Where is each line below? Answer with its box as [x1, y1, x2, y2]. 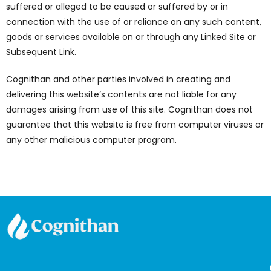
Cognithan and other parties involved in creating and [6, 73, 230, 85]
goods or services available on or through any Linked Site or [6, 30, 256, 43]
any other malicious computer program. [6, 133, 177, 146]
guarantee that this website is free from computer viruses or [6, 118, 264, 131]
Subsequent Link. [6, 45, 76, 58]
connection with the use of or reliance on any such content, [6, 15, 261, 28]
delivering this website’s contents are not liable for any [6, 88, 237, 100]
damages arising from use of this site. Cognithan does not [6, 103, 253, 116]
